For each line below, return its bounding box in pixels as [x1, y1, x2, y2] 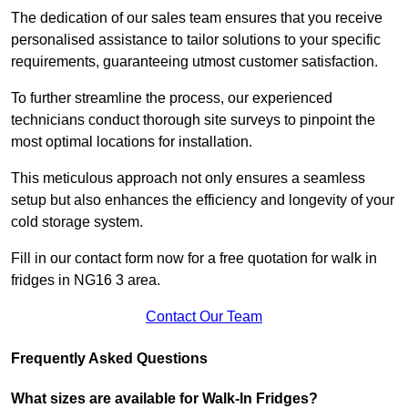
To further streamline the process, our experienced [11, 89, 332, 106]
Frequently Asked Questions [11, 350, 208, 366]
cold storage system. [11, 213, 143, 229]
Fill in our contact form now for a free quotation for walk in [11, 250, 377, 266]
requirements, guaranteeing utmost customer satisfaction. [11, 53, 378, 69]
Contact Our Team [146, 308, 262, 324]
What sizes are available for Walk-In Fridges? [11, 390, 321, 406]
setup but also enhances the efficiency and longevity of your [11, 191, 394, 208]
